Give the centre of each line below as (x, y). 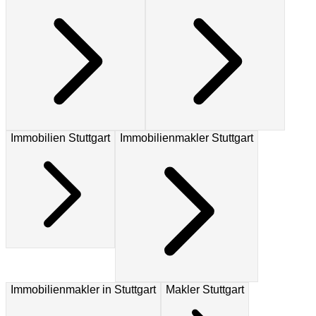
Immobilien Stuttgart (60, 138)
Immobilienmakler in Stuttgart (83, 290)
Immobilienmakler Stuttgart (187, 138)
